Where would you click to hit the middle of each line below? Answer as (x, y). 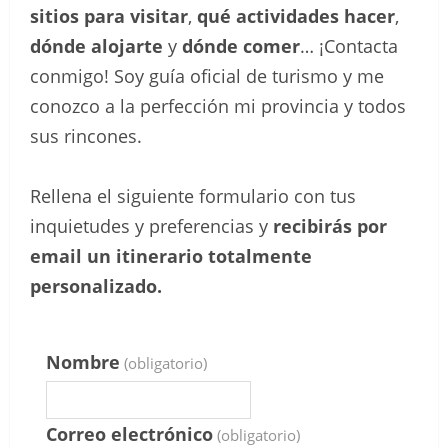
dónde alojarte (96, 45)
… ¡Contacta (349, 45)
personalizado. (96, 285)
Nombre (83, 361)
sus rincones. (86, 135)
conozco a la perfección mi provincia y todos (218, 105)
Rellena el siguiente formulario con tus (193, 195)
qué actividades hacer (296, 15)
